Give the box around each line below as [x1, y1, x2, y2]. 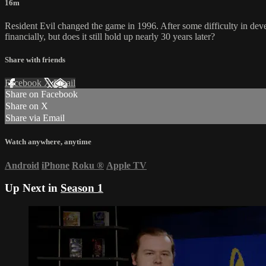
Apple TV [106, 160, 147, 170]
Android [5, 160, 39, 170]
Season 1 [61, 182, 103, 195]
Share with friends [5, 55, 65, 65]
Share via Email [5, 113, 65, 123]
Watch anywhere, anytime [5, 137, 91, 147]
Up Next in [5, 182, 61, 195]
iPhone [42, 160, 69, 170]
